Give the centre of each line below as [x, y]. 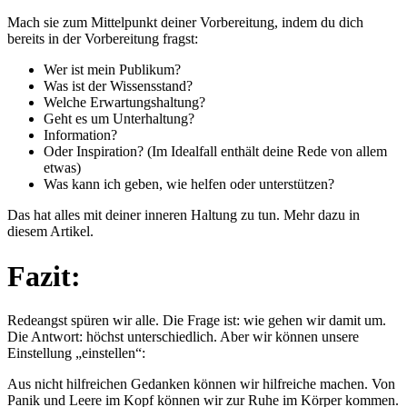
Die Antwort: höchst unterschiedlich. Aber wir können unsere [183, 337]
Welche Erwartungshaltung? [124, 103]
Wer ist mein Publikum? [112, 70]
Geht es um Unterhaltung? [119, 119]
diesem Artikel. [50, 232]
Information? [80, 135]
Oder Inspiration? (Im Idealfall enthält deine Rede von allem [215, 152]
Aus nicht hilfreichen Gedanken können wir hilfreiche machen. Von [201, 384]
